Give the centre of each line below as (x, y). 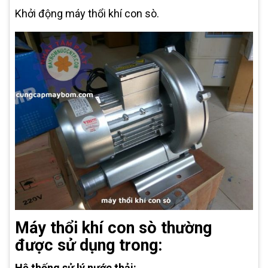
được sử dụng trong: (89, 246)
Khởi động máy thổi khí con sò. (87, 13)
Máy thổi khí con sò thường (113, 228)
